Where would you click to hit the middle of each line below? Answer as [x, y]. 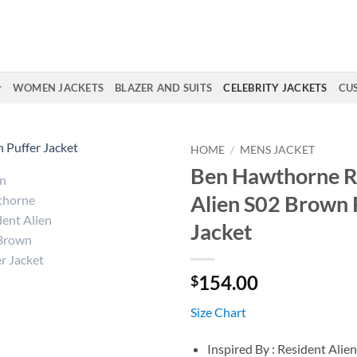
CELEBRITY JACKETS [275, 88]
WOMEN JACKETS [58, 88]
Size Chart [218, 312]
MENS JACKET [278, 150]
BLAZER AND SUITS [164, 88]
